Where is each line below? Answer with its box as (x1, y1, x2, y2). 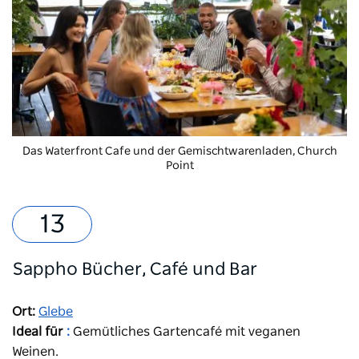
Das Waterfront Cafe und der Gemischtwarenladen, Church (22, 145, 337, 157)
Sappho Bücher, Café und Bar (12, 260, 257, 278)
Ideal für (12, 325, 63, 338)
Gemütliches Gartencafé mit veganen (70, 325, 301, 338)
